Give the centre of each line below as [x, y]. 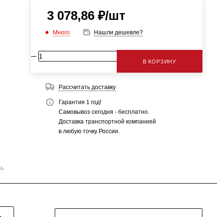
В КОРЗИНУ [159, 62]
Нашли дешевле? [118, 32]
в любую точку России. [89, 131]
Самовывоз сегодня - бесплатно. [104, 112]
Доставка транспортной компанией [107, 122]
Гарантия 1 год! [80, 102]
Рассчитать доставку [87, 87]
